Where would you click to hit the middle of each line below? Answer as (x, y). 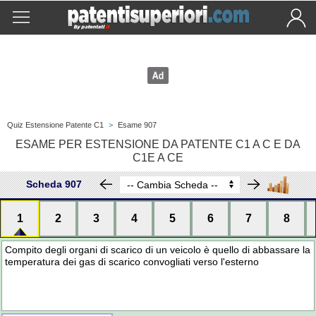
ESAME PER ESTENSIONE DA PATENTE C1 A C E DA (158, 144)
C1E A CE (158, 158)
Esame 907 (137, 125)
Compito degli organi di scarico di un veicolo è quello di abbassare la (158, 250)
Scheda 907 (54, 184)
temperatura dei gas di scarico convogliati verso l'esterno (132, 262)
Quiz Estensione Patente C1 (55, 125)
